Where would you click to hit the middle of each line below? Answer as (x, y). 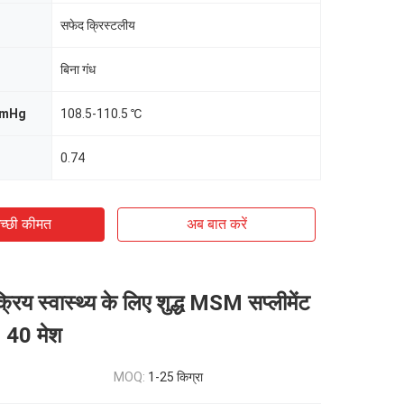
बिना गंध (78, 69)
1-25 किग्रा (175, 377)
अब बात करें (216, 224)
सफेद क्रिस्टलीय (98, 25)
